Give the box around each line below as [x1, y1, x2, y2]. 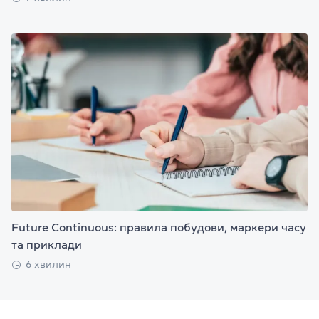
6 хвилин [26, 259, 71, 270]
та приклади [11, 239, 82, 251]
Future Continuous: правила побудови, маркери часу [11, 221, 306, 234]
